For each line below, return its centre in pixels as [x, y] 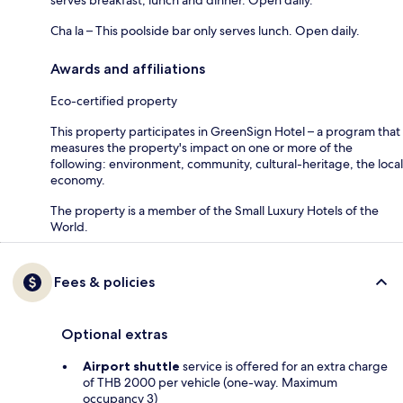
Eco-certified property [114, 100]
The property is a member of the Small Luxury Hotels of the [215, 210]
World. [69, 226]
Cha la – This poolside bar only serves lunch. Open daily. [205, 30]
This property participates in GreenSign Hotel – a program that [225, 131]
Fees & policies [104, 282]
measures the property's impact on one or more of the [201, 147]
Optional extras [114, 334]
